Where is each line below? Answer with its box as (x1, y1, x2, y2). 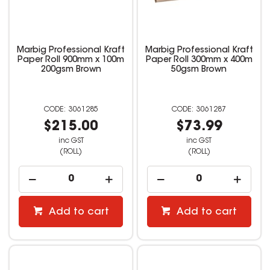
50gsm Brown (171, 66, 227, 75)
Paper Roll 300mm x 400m (145, 56, 253, 65)
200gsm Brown (40, 66, 101, 75)
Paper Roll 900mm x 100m (17, 56, 125, 65)
